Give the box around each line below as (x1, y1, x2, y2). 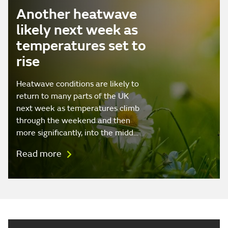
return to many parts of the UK (16, 91, 129, 102)
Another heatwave (16, 6, 137, 24)
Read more (16, 148, 64, 160)
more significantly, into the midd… (16, 128, 138, 138)
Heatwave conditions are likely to (16, 79, 139, 90)
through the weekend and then (16, 116, 130, 126)
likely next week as (16, 21, 138, 40)
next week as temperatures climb (16, 103, 139, 114)
